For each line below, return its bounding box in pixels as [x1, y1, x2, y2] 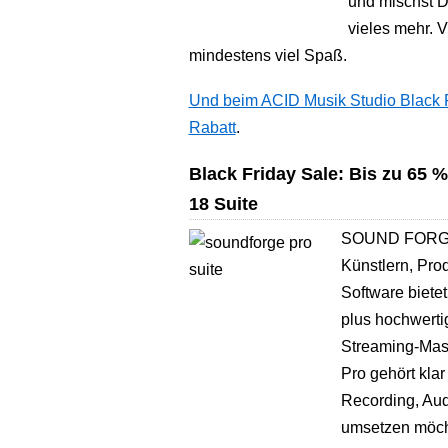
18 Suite [188, 193, 258, 214]
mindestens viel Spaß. [188, 46, 347, 64]
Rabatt [188, 118, 236, 136]
